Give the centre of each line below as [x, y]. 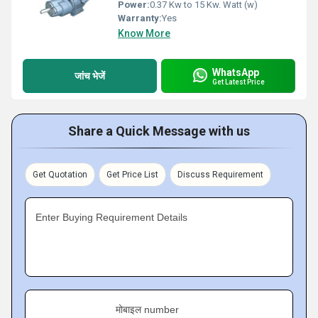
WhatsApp [236, 72]
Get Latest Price [238, 82]
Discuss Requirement [220, 175]
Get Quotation [60, 175]
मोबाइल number [147, 309]
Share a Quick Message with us [159, 131]
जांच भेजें [90, 76]
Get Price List [132, 175]
